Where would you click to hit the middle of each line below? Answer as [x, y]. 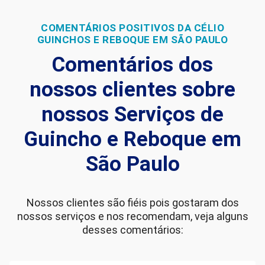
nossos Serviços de [132, 114]
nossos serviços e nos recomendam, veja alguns [132, 216]
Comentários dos [132, 64]
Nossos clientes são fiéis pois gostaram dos [132, 202]
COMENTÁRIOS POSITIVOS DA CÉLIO [132, 28]
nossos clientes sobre [132, 89]
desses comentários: [132, 230]
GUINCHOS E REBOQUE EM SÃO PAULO [132, 39]
